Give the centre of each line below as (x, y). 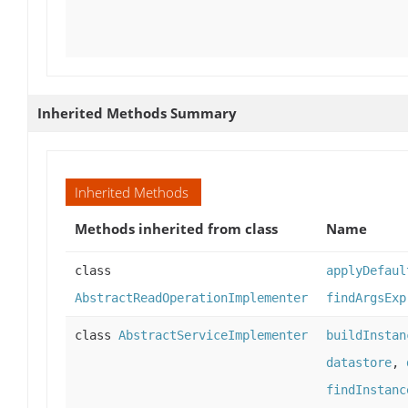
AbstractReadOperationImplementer (191, 298)
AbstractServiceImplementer (213, 336)
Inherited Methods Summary (137, 113)
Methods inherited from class (176, 229)
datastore (359, 363)
